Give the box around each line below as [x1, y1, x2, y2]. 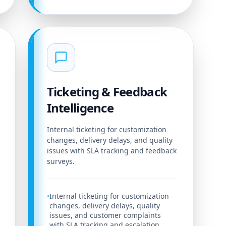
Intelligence [46, 99, 114, 117]
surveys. [46, 156, 75, 166]
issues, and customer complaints [49, 210, 161, 220]
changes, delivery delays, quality [49, 201, 160, 211]
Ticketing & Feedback [46, 83, 167, 100]
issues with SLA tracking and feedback [46, 146, 177, 156]
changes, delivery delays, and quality [46, 135, 173, 145]
